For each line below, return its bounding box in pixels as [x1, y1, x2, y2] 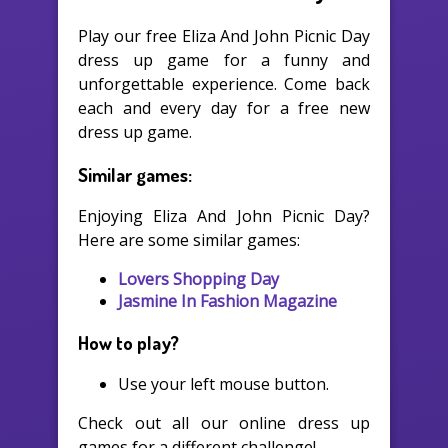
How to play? [78, 330, 179, 354]
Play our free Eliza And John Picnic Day [78, 24, 370, 47]
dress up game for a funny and [78, 48, 370, 71]
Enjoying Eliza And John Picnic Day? [78, 205, 370, 228]
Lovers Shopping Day [118, 268, 279, 291]
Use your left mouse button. [118, 372, 329, 395]
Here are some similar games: [78, 229, 300, 252]
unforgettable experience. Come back [78, 72, 370, 95]
